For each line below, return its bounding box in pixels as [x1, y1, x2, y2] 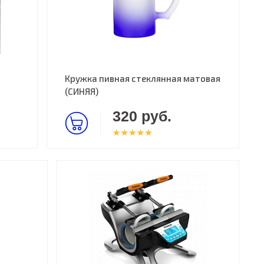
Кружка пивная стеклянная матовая [65, 73, 221, 84]
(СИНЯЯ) [65, 86, 99, 97]
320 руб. [113, 108, 172, 124]
